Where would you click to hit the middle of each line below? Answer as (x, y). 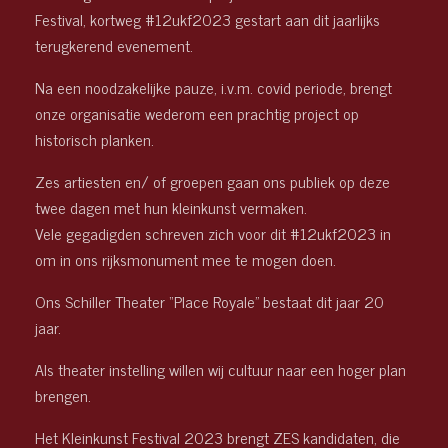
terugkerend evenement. (114, 45)
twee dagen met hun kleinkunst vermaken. (171, 207)
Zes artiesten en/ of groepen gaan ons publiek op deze (212, 181)
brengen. (63, 395)
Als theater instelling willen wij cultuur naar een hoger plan (220, 369)
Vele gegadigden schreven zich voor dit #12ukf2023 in (213, 233)
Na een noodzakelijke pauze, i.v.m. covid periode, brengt (213, 87)
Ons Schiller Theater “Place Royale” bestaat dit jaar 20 (209, 301)
